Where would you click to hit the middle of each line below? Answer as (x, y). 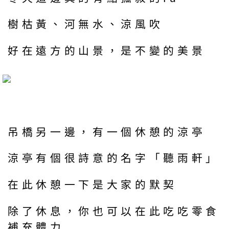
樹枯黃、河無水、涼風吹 (86, 25)
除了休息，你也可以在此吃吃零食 (114, 211)
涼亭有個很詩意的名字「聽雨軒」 (114, 158)
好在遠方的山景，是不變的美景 (107, 51)
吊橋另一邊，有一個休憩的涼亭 (107, 132)
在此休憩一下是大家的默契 (93, 185)
